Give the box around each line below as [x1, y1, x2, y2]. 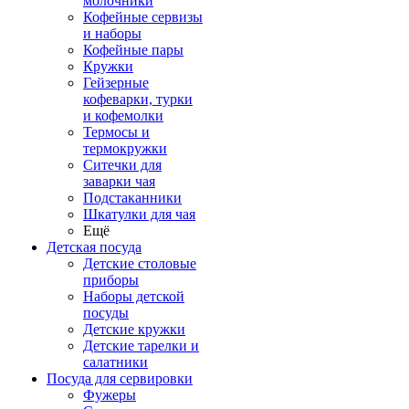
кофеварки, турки [83, 91, 193, 107]
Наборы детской [83, 288, 184, 304]
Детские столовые [83, 256, 196, 271]
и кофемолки [83, 108, 163, 123]
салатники [83, 354, 148, 370]
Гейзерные [83, 75, 149, 90]
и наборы [83, 26, 142, 41]
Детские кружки [83, 321, 185, 337]
